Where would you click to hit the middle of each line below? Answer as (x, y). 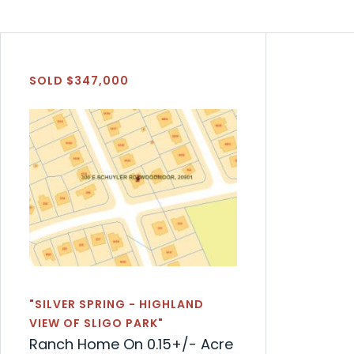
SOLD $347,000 (79, 81)
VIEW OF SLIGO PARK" (96, 323)
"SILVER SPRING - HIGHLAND (117, 304)
